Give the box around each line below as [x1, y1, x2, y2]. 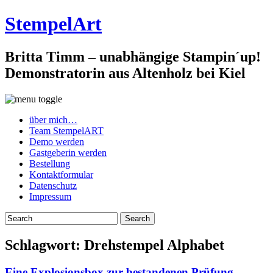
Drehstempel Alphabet [84, 236, 224, 253]
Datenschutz [29, 180, 77, 191]
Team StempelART [29, 125, 104, 136]
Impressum [29, 191, 71, 202]
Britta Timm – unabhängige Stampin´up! [5, 48, 261, 65]
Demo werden [29, 136, 84, 147]
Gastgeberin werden [29, 147, 107, 158]
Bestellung [29, 158, 70, 169]
